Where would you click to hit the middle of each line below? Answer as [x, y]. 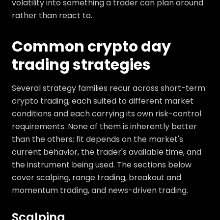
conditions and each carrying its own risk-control [107, 114]
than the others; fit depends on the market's [97, 139]
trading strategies [81, 65]
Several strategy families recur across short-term [109, 88]
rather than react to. [52, 16]
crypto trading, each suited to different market [103, 101]
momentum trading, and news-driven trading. [100, 191]
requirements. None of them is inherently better [104, 127]
